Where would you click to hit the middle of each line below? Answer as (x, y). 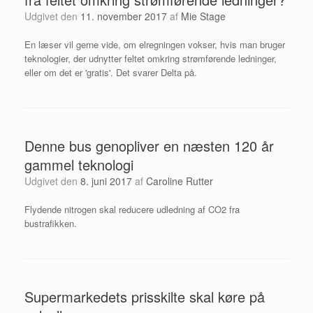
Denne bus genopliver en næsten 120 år (149, 145)
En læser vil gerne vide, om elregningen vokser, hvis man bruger (155, 44)
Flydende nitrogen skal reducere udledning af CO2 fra (132, 209)
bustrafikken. (51, 223)
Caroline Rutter (180, 181)
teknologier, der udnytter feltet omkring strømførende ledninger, (151, 58)
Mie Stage (203, 16)
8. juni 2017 (106, 181)
